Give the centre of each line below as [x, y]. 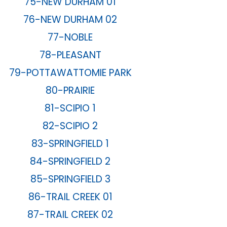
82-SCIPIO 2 [70, 126]
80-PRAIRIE [70, 91]
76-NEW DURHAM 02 [70, 20]
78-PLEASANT [70, 55]
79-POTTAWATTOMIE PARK [70, 73]
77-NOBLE [70, 37]
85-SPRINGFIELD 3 [70, 179]
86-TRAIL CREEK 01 [70, 197]
